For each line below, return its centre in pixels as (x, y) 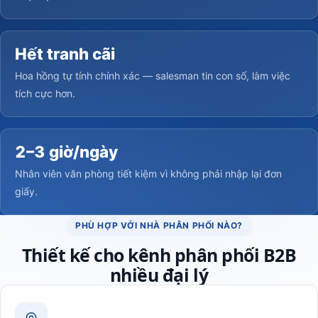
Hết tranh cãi (65, 53)
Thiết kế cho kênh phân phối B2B (159, 254)
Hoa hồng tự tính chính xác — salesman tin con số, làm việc (153, 75)
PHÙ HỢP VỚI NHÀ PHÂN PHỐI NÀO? (159, 225)
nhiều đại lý (159, 274)
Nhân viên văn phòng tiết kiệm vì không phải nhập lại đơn (148, 173)
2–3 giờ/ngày (66, 151)
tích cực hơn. (45, 93)
